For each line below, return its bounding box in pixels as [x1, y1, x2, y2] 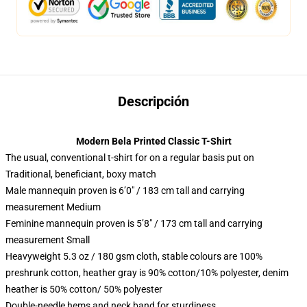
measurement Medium [5, 201, 101, 212]
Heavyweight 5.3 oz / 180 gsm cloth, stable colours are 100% [5, 250, 262, 262]
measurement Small [5, 234, 90, 245]
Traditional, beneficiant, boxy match [5, 168, 156, 180]
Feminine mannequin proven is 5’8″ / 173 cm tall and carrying [5, 217, 262, 229]
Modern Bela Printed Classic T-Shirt [75, 135, 232, 147]
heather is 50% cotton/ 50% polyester [5, 283, 162, 295]
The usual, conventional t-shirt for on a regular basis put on [5, 151, 254, 163]
